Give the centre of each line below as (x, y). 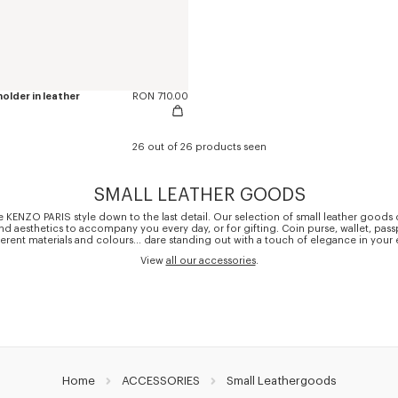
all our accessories (211, 261)
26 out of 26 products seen (199, 147)
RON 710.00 (160, 97)
